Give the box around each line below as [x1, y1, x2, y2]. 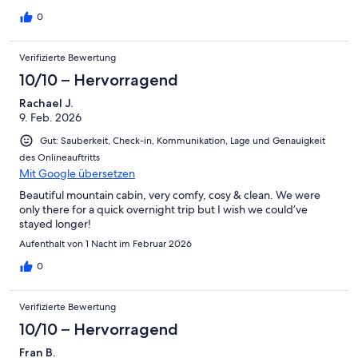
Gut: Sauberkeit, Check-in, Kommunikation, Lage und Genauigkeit [40, 134, 325, 148]
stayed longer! [19, 217, 91, 232]
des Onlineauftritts [19, 151, 100, 165]
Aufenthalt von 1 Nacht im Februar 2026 [19, 237, 192, 251]
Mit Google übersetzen [19, 166, 135, 181]
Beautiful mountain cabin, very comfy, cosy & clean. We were [19, 188, 320, 203]
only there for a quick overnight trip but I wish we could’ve [19, 202, 308, 217]
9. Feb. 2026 [19, 110, 82, 125]
